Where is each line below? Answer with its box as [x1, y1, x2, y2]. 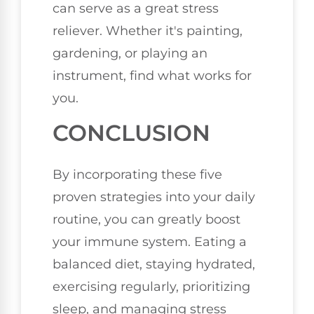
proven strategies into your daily [53, 189, 255, 205]
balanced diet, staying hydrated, [53, 256, 255, 272]
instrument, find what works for [53, 68, 252, 84]
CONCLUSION [53, 118, 210, 146]
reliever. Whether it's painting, [53, 23, 243, 39]
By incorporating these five [53, 166, 222, 182]
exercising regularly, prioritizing [53, 278, 250, 294]
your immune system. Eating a [53, 233, 247, 250]
